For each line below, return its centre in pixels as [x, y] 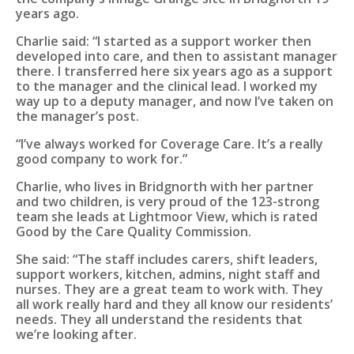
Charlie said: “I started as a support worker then [164, 41]
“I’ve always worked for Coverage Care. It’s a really [169, 144]
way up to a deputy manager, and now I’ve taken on [175, 102]
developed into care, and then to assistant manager [177, 56]
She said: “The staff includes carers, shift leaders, [167, 260]
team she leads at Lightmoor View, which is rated [167, 217]
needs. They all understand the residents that [159, 320]
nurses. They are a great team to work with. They [169, 290]
